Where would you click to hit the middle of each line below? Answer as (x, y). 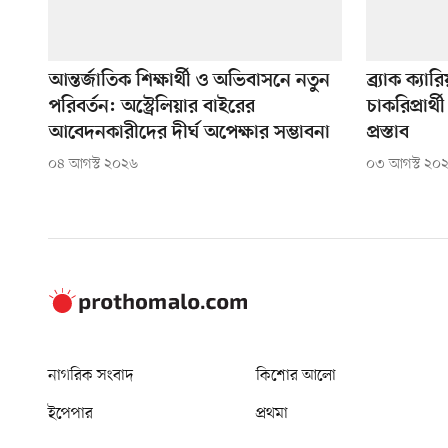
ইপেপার (70, 413)
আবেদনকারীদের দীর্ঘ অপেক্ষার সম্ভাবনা (189, 133)
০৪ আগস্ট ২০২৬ (93, 164)
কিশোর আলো (296, 375)
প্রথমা (272, 413)
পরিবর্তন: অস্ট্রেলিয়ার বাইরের (152, 107)
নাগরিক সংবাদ (90, 375)
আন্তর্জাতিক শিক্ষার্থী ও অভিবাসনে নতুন (189, 81)
